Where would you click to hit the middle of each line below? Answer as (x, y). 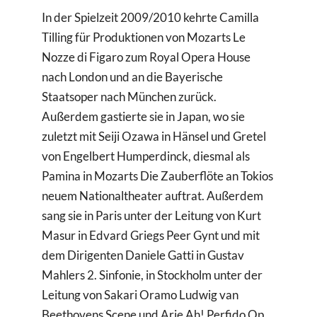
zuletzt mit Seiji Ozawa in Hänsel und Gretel (154, 137)
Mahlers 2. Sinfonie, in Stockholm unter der (152, 275)
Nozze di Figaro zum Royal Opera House (146, 57)
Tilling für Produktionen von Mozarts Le (144, 38)
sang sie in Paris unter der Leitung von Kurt (152, 216)
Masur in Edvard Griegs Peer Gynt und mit (151, 236)
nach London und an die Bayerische (133, 77)
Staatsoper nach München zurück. (129, 97)
